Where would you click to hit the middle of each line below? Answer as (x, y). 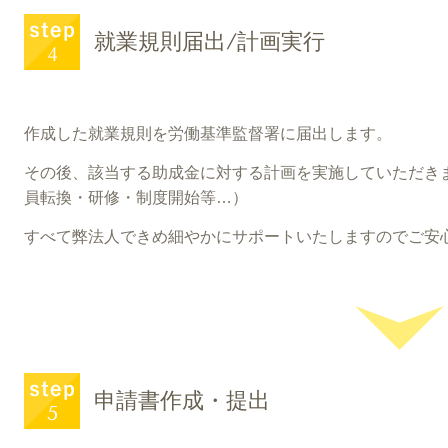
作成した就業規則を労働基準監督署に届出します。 (208, 133)
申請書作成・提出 (182, 400)
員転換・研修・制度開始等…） (136, 197)
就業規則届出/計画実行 (209, 41)
